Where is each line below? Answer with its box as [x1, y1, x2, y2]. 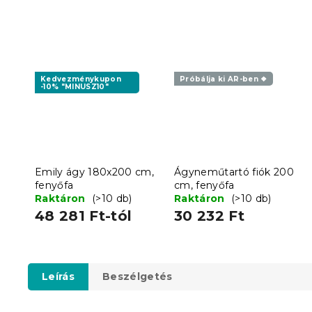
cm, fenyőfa [174, 178, 235, 192]
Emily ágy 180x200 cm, [35, 165, 154, 178]
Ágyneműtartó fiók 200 [174, 165, 294, 178]
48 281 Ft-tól [35, 207, 132, 224]
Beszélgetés [102, 270, 173, 283]
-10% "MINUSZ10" [40, 82, 109, 91]
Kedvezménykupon [40, 75, 122, 84]
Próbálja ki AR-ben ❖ [180, 75, 267, 84]
